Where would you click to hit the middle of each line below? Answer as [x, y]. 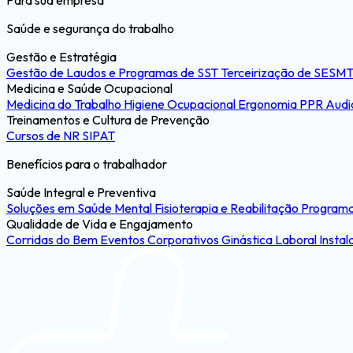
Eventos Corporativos [161, 240]
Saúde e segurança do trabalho [90, 28]
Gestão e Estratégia [61, 57]
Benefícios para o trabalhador [87, 164]
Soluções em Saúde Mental [80, 208]
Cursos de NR [44, 136]
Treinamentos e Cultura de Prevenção [108, 120]
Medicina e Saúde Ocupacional [89, 88]
